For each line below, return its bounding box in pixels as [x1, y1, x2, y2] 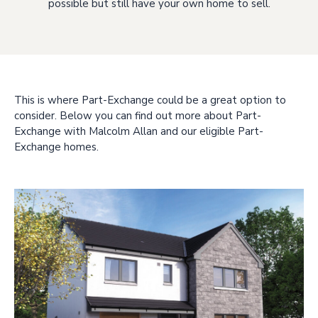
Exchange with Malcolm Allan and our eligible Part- [14, 124, 263, 138]
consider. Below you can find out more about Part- [14, 108, 261, 123]
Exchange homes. [14, 139, 99, 154]
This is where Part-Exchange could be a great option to [14, 92, 286, 107]
